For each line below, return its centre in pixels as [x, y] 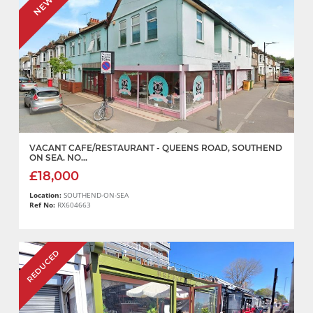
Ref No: [42, 205]
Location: [46, 196]
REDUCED [43, 267]
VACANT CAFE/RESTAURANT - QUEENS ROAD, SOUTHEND [156, 148]
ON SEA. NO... [58, 158]
